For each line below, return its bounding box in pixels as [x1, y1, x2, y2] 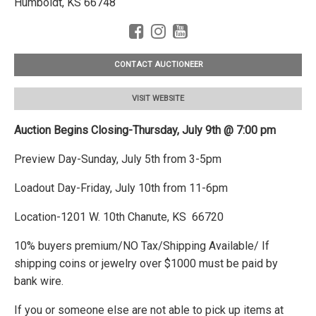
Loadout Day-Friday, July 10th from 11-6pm [14, 181, 228, 195]
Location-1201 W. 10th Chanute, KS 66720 [14, 209, 224, 224]
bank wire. [14, 274, 66, 288]
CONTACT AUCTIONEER [114, 60, 202, 70]
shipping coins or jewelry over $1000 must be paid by [14, 256, 278, 270]
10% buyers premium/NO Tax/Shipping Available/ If [14, 238, 269, 253]
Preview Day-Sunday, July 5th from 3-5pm [14, 152, 221, 166]
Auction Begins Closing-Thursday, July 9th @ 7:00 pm [14, 123, 276, 137]
